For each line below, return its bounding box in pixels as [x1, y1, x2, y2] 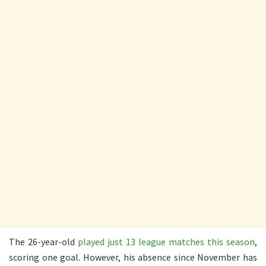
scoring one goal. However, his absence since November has [9, 251, 257, 263]
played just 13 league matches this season [78, 235, 255, 248]
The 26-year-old [9, 235, 78, 248]
